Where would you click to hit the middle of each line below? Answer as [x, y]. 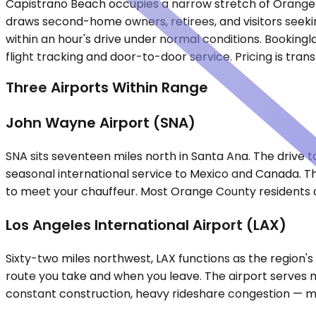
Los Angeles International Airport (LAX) [146, 225]
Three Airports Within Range [107, 88]
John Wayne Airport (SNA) [101, 123]
